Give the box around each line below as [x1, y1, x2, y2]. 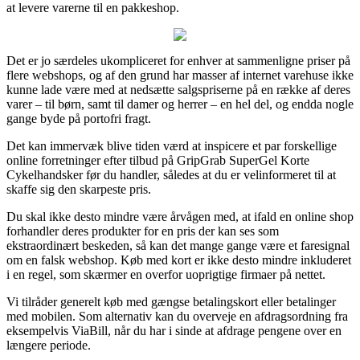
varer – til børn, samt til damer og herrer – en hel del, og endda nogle [6, 96, 354, 111]
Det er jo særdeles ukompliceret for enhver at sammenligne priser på [6, 53, 350, 67]
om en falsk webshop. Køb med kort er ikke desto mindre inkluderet [6, 252, 351, 267]
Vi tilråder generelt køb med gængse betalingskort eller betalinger [6, 294, 336, 309]
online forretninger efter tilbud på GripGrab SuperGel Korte [6, 153, 309, 167]
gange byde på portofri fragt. [6, 111, 151, 125]
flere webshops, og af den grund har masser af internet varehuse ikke [6, 67, 354, 82]
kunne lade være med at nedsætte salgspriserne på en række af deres [6, 82, 350, 96]
